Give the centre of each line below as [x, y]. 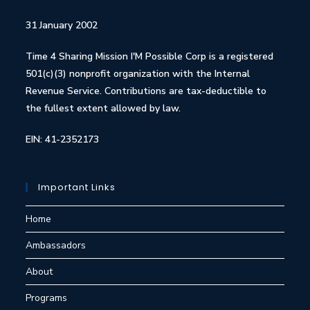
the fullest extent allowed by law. [103, 108]
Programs [47, 298]
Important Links [77, 187]
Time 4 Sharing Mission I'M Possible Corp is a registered [150, 56]
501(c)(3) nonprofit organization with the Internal [138, 74]
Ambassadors [56, 245]
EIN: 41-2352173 [63, 139]
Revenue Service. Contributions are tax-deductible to [146, 91]
